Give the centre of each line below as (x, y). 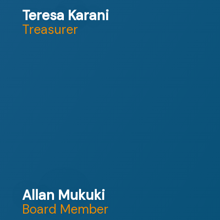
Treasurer (50, 30)
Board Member (65, 209)
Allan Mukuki (64, 195)
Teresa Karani (66, 16)
